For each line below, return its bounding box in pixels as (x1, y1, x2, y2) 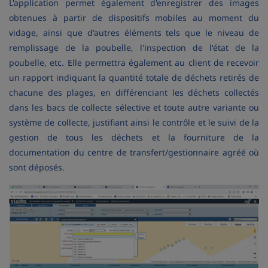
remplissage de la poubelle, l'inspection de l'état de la (9, 42, 259, 53)
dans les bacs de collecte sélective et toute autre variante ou (9, 102, 259, 113)
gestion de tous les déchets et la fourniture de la (9, 132, 259, 143)
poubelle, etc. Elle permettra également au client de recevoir (9, 57, 259, 68)
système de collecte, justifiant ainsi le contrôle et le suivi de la (9, 117, 259, 128)
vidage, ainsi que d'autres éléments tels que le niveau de (9, 27, 259, 38)
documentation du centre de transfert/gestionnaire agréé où (9, 147, 259, 158)
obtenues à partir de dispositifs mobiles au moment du (9, 12, 259, 23)
